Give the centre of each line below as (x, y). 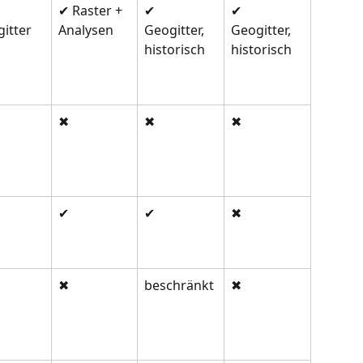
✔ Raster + (92, 11)
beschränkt (179, 286)
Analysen (86, 30)
